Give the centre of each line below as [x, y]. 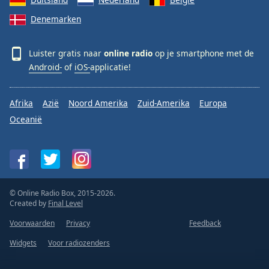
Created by [29, 204]
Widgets [23, 243]
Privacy [78, 223]
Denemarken [56, 19]
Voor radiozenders [79, 243]
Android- [45, 67]
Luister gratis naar [66, 53]
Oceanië [26, 119]
